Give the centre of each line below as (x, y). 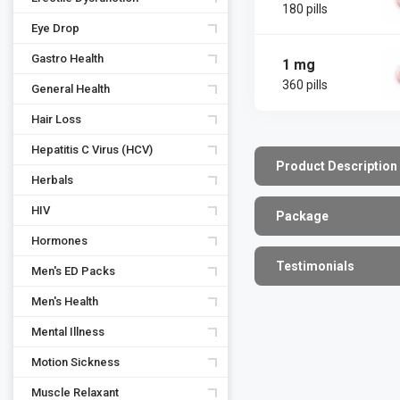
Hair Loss (56, 119)
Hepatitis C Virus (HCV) (92, 150)
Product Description (337, 166)
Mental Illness (68, 332)
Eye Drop (55, 28)
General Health (71, 89)
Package (302, 216)
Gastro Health (67, 58)
